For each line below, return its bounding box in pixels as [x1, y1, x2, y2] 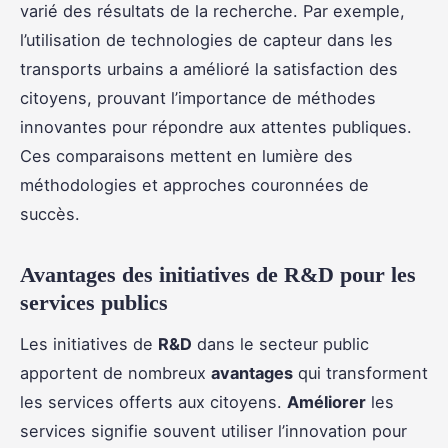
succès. [20, 204, 80, 225]
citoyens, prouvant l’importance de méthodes [20, 88, 376, 109]
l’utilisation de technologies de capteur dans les [20, 30, 393, 51]
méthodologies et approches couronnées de [20, 175, 369, 196]
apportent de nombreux [20, 363, 211, 384]
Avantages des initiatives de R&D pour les [20, 262, 416, 288]
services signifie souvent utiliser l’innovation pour [20, 421, 407, 442]
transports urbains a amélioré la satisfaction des [20, 59, 398, 80]
